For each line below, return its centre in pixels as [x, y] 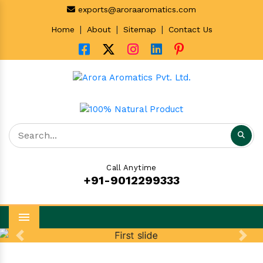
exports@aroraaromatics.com [136, 9]
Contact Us [190, 29]
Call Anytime [131, 167]
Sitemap [139, 29]
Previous [37, 241]
